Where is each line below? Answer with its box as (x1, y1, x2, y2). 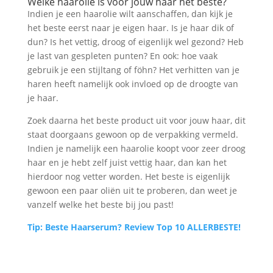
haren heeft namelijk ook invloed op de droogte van (27, 77, 238, 90)
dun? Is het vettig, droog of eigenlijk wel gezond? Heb (27, 35, 244, 48)
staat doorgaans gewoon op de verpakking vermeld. (27, 128, 238, 140)
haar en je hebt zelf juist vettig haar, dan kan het (27, 156, 227, 168)
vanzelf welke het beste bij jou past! (27, 198, 174, 210)
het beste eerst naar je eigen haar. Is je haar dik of (27, 21, 234, 34)
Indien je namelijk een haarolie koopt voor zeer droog (27, 142, 246, 154)
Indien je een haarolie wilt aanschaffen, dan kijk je (27, 7, 233, 19)
